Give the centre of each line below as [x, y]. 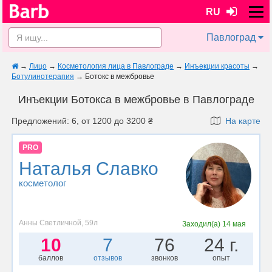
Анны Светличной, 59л [58, 223]
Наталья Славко [89, 169]
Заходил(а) [202, 224]
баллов [51, 258]
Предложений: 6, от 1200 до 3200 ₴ [82, 121]
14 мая [234, 224]
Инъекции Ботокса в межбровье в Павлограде [136, 100]
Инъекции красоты [217, 66]
